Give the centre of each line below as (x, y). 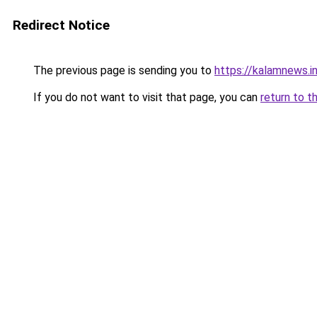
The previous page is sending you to (122, 70)
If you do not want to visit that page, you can (145, 97)
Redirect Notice (61, 25)
